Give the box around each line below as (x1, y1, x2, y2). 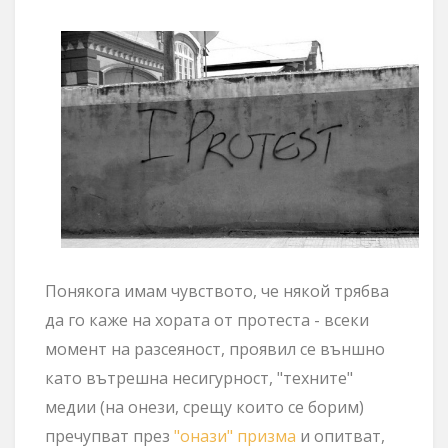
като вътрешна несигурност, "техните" (45, 366, 353, 389)
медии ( (45, 395, 105, 418)
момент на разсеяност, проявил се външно (45, 337, 385, 360)
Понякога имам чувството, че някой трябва (45, 279, 389, 302)
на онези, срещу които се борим (105, 395, 359, 418)
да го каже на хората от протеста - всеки (45, 308, 369, 331)
